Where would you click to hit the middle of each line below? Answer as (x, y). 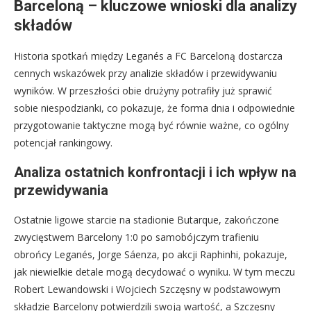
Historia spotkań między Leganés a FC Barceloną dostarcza (148, 56)
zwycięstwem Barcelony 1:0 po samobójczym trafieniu (136, 237)
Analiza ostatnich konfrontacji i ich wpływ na (155, 172)
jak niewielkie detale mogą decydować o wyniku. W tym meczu (154, 271)
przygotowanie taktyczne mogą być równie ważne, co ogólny (151, 125)
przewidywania (61, 190)
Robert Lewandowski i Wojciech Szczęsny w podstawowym (147, 289)
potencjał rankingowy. (63, 142)
